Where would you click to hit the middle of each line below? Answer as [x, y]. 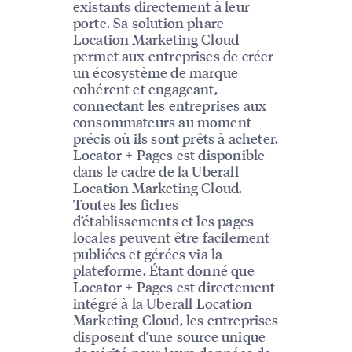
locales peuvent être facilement [171, 236]
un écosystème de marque [155, 71]
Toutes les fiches [125, 203]
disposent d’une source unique [169, 335]
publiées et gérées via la [148, 253]
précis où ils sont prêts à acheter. [176, 137]
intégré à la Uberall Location [163, 302]
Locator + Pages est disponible [169, 154]
